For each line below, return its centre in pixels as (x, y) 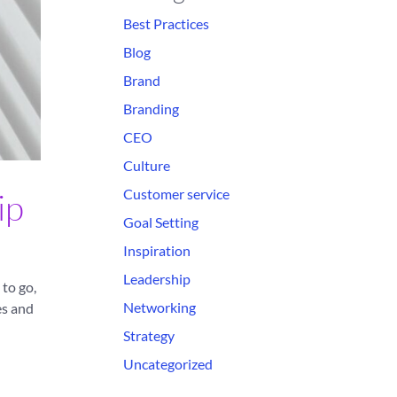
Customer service (176, 194)
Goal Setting (160, 222)
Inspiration (156, 250)
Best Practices (166, 23)
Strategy (148, 335)
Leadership (156, 279)
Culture (146, 165)
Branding (151, 109)
